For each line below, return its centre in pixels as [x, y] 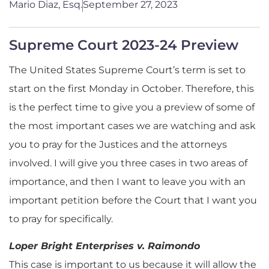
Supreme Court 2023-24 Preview [124, 45]
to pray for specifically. [61, 219]
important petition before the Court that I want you [133, 200]
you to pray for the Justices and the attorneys [118, 144]
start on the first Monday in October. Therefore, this [131, 88]
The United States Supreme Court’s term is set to [127, 70]
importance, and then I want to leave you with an [127, 181]
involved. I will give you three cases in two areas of [128, 163]
